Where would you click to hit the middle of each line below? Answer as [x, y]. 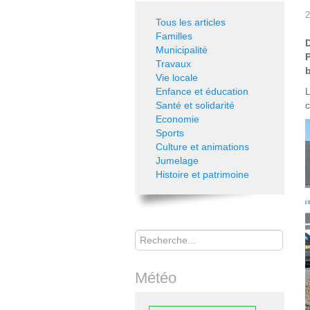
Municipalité [182, 50]
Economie [177, 119]
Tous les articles [191, 22]
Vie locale [177, 77]
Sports [170, 133]
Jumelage [177, 161]
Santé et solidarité [195, 105]
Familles [174, 36]
